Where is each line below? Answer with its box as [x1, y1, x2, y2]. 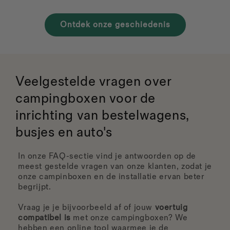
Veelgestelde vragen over [15, 74, 171, 90]
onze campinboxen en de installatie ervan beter [18, 172, 205, 182]
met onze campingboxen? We [70, 213, 188, 223]
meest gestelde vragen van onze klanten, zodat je [18, 162, 212, 172]
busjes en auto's [15, 125, 116, 141]
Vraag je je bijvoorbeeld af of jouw [18, 203, 155, 213]
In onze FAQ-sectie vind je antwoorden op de [18, 151, 196, 162]
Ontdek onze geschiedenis [60, 20, 170, 30]
